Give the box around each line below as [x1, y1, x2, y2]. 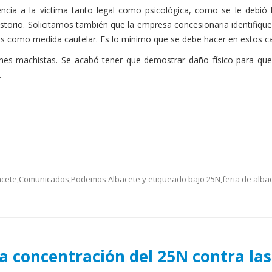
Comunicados [19, 174, 69, 185]
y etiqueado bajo [140, 174, 206, 185]
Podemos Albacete [71, 174, 140, 185]
